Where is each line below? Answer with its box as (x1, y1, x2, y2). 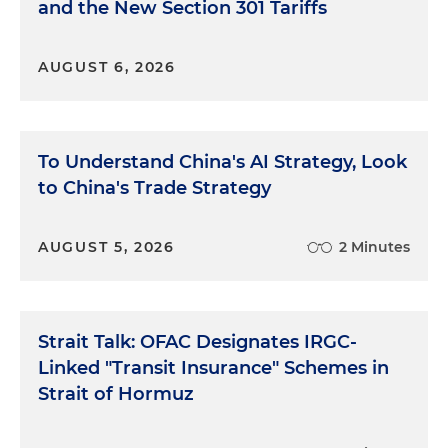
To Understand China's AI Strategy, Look (38, 150, 407, 173)
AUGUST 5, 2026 (38, 237, 175, 256)
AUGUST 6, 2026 (38, 57, 176, 76)
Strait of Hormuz (38, 382, 194, 405)
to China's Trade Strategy (38, 176, 271, 199)
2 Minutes (339, 237, 410, 256)
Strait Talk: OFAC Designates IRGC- (38, 330, 357, 353)
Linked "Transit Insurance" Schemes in (38, 356, 389, 379)
